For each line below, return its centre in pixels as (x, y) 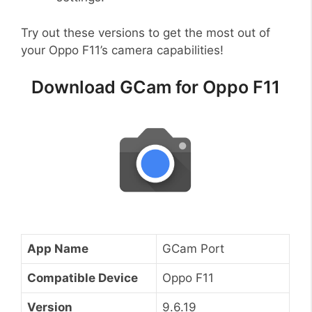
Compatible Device (83, 278)
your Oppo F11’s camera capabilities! (122, 50)
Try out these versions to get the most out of (146, 32)
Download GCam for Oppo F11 (155, 87)
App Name (58, 248)
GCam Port (193, 248)
